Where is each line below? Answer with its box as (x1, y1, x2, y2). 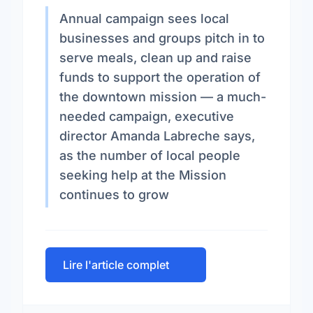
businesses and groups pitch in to (59, 31, 265, 45)
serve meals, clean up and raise (59, 50, 252, 65)
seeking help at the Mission (59, 168, 226, 182)
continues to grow (59, 187, 169, 202)
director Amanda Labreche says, (59, 129, 255, 143)
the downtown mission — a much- (59, 89, 266, 104)
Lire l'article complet (63, 258, 169, 272)
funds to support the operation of (59, 70, 261, 85)
